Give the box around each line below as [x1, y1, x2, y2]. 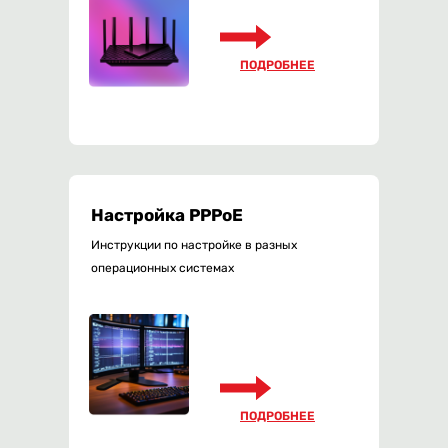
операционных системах [91, 261, 234, 276]
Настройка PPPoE [91, 205, 243, 226]
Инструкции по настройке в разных [91, 238, 297, 253]
